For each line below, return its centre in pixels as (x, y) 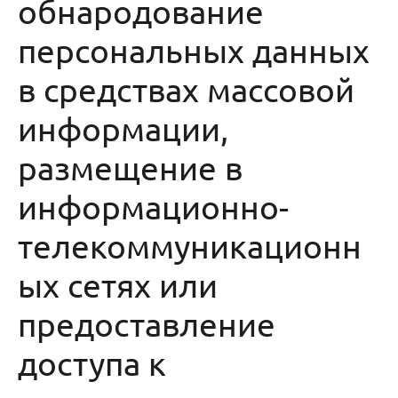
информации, (123, 128)
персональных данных (194, 50)
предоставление (147, 323)
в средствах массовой (186, 89)
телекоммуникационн (190, 245)
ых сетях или (118, 284)
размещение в (130, 167)
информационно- (153, 206)
